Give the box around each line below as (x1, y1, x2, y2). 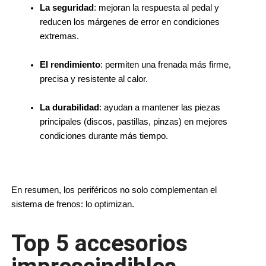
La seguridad (40, 2, 94, 12)
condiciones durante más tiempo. (40, 131, 168, 141)
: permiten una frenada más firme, (100, 59, 231, 69)
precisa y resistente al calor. (40, 74, 148, 84)
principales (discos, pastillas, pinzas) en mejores (40, 116, 227, 126)
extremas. (40, 31, 79, 41)
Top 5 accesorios (11, 229, 188, 257)
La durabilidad (40, 102, 99, 112)
